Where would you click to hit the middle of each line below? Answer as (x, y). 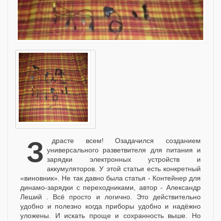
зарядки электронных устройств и (124, 159)
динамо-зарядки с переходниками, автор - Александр (110, 187)
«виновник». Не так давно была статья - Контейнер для (110, 178)
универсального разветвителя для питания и (124, 150)
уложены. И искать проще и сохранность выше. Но (110, 215)
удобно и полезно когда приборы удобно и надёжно (110, 206)
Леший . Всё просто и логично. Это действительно (110, 197)
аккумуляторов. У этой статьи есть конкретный (124, 168)
